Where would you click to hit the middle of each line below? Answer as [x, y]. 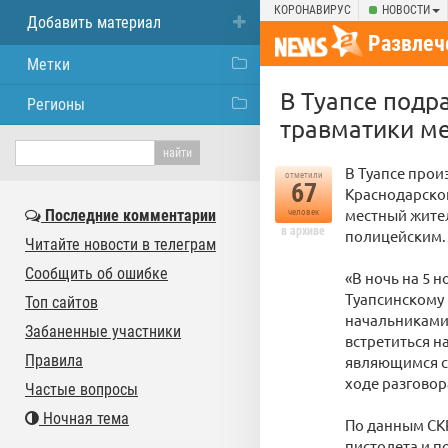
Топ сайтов [61, 302]
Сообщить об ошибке [96, 273]
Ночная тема [84, 418]
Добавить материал [94, 22]
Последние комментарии [128, 215]
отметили [303, 175]
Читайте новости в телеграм [120, 244]
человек [303, 212]
